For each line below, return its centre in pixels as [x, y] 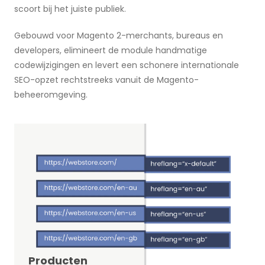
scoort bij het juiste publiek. [70, 9]
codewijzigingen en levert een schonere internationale [127, 65]
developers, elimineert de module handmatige [111, 50]
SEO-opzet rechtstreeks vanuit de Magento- [106, 80]
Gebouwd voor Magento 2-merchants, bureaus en [119, 35]
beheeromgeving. [51, 94]
